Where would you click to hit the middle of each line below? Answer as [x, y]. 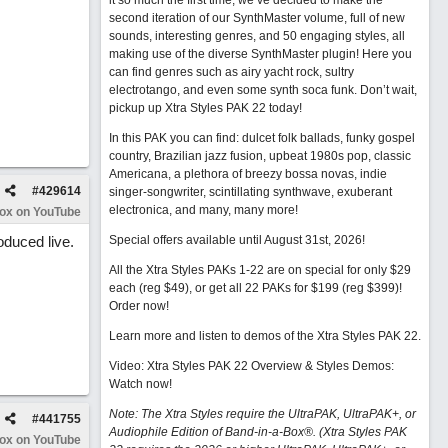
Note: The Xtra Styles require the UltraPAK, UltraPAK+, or [262, 414]
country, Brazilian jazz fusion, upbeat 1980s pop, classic [259, 156]
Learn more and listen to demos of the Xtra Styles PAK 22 [263, 336]
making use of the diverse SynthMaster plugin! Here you [260, 54]
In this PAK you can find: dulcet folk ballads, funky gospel [261, 138]
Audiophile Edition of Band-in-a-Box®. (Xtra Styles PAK [257, 432]
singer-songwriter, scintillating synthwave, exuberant [250, 192]
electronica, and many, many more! [203, 210]
